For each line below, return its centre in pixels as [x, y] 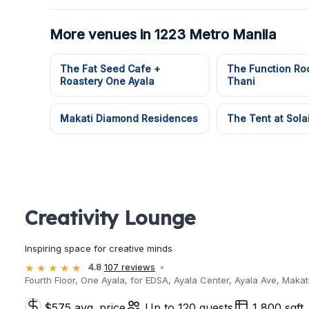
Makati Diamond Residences [129, 118]
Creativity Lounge [110, 218]
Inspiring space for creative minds [99, 249]
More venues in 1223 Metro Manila [163, 34]
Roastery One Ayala [107, 81]
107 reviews [130, 267]
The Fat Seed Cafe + [110, 69]
